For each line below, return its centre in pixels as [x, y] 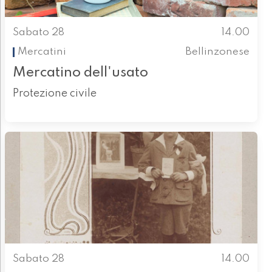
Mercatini [42, 52]
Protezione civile [54, 94]
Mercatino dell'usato [80, 73]
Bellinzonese [218, 52]
